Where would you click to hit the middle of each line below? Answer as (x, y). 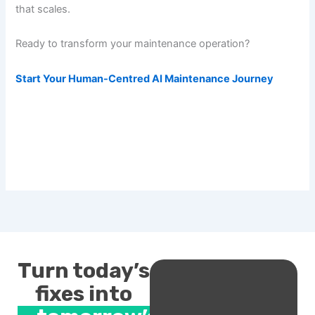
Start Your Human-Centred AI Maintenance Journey (145, 78)
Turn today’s (84, 271)
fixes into (84, 294)
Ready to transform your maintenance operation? (133, 44)
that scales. (43, 9)
